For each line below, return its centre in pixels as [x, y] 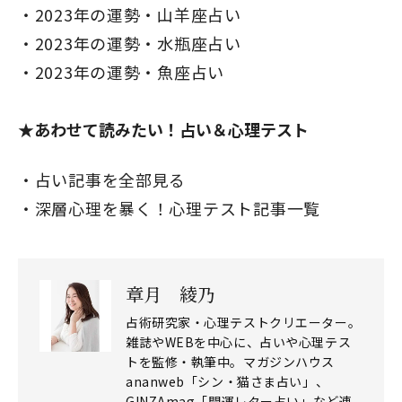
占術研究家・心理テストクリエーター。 [244, 322]
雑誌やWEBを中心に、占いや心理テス [239, 342]
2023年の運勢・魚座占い [130, 72]
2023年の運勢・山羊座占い [138, 14]
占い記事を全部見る [110, 179]
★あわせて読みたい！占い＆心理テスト [163, 129]
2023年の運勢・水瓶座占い [138, 43]
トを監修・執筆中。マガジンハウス [230, 362]
